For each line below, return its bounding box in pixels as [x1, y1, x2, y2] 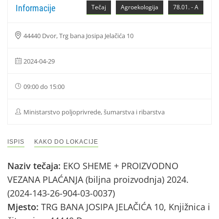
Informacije [16, 3, 55, 13]
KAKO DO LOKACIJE [34, 138, 98, 145]
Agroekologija [121, 3, 158, 11]
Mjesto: [7, 201, 41, 213]
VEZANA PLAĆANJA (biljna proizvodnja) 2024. [7, 174, 189, 185]
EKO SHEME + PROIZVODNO [63, 160, 178, 172]
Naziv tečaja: [7, 160, 63, 172]
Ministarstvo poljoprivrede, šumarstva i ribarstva [23, 108, 165, 116]
